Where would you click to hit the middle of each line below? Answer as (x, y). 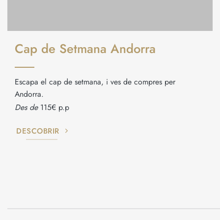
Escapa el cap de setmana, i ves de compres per (95, 82)
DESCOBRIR (38, 131)
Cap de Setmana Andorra (85, 49)
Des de (26, 107)
